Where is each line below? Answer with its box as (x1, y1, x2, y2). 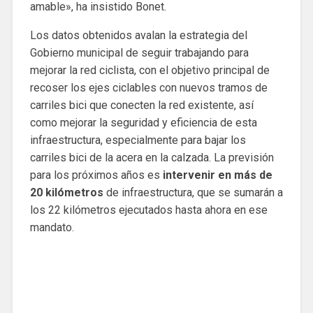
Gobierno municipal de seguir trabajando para (29, 46, 249, 60)
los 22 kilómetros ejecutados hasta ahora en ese (29, 203, 268, 217)
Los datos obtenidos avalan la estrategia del (29, 29, 247, 43)
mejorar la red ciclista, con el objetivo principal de (29, 64, 270, 78)
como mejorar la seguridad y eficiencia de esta (29, 116, 257, 130)
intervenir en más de (162, 168, 272, 182)
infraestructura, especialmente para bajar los (29, 133, 246, 147)
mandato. (29, 221, 74, 235)
